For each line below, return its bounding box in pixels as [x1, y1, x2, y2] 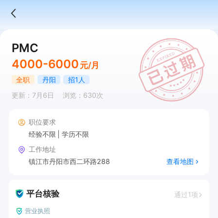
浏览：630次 [62, 91, 103, 100]
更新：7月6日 [11, 91, 54, 100]
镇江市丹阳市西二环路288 [28, 157, 110, 165]
